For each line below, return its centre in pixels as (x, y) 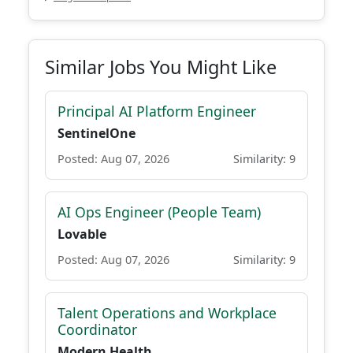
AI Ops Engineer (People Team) (159, 212)
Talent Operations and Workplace (167, 313)
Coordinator (97, 329)
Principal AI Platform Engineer (157, 111)
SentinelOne (97, 133)
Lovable (82, 234)
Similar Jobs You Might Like (161, 67)
